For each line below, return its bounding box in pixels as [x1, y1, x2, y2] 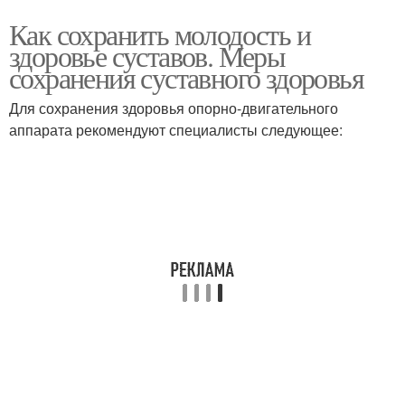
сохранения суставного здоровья [9, 58, 363, 97]
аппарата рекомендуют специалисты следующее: [9, 119, 343, 140]
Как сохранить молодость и [9, 14, 310, 53]
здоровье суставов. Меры [9, 36, 286, 75]
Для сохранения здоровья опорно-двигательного [9, 98, 338, 118]
